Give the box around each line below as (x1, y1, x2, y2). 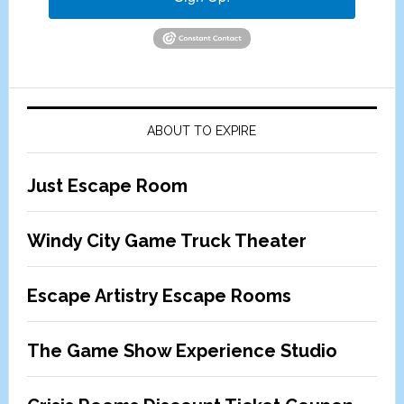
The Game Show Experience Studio (26, 340, 337, 363)
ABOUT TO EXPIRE (147, 124, 257, 139)
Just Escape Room (26, 175, 188, 197)
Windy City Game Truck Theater (26, 230, 307, 252)
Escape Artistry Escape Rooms (26, 285, 291, 308)
